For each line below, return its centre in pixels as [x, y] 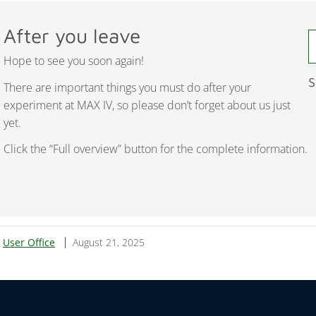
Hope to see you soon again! [74, 60]
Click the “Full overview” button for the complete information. [156, 149]
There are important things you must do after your [127, 87]
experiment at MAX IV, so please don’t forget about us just [147, 105]
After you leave [72, 36]
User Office [29, 242]
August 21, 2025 [109, 242]
